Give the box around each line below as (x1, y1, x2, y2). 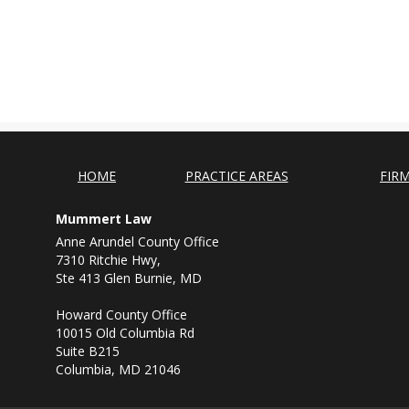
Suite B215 (56, 342, 120, 360)
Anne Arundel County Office (56, 233, 219, 250)
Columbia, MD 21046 (56, 361, 181, 378)
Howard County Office (56, 306, 187, 323)
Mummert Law (56, 210, 152, 227)
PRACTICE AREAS (184, 167, 288, 184)
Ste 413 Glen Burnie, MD (56, 269, 202, 287)
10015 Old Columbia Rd (56, 324, 194, 341)
